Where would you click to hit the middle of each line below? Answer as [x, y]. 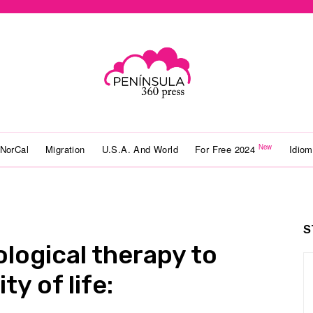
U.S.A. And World [140, 149]
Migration [65, 149]
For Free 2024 [227, 149]
